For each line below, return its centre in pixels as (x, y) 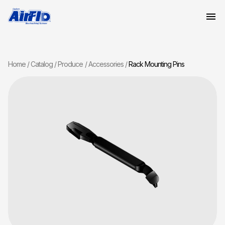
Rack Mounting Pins (156, 64)
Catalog (42, 64)
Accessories (106, 64)
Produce (71, 64)
